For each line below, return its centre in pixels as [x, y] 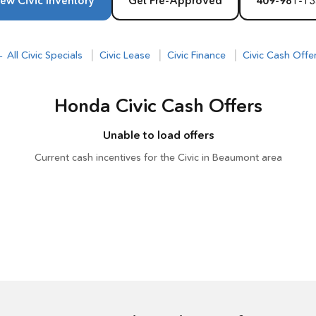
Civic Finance [196, 55]
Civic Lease [124, 55]
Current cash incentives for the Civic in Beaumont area [158, 157]
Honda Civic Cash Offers [158, 106]
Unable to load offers [158, 135]
